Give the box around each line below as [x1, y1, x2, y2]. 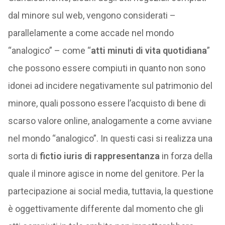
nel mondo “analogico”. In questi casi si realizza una [8, 133, 212, 144]
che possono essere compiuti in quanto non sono [8, 63, 205, 73]
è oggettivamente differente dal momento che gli [8, 203, 203, 214]
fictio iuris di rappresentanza [39, 151, 160, 161]
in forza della [159, 151, 212, 161]
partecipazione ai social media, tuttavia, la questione [8, 186, 213, 196]
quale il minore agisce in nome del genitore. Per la [8, 168, 204, 179]
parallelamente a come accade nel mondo [8, 28, 174, 38]
